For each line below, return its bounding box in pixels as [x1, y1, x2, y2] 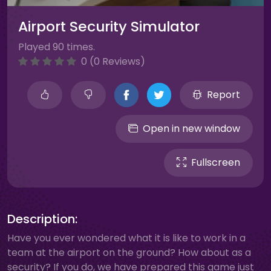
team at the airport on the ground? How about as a [7, 246, 251, 260]
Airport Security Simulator [18, 16, 200, 36]
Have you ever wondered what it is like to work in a [7, 231, 246, 245]
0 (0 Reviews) [79, 54, 145, 68]
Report [207, 88, 240, 102]
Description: [7, 211, 77, 227]
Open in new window [143, 122, 240, 135]
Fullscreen [191, 155, 240, 169]
